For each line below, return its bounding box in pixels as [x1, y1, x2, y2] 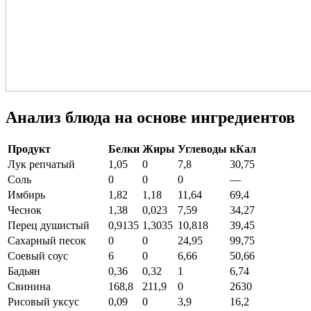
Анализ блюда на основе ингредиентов [6, 108, 295, 127]
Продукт [8, 143, 51, 155]
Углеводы [178, 143, 227, 155]
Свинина [8, 280, 51, 293]
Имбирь [8, 189, 45, 201]
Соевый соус [8, 250, 68, 262]
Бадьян [8, 265, 40, 278]
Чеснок [8, 204, 42, 217]
